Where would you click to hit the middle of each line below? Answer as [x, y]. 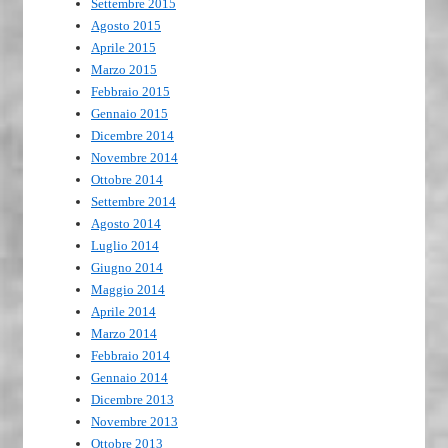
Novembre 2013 [134, 422]
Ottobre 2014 [127, 180]
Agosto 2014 [126, 224]
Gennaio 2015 [129, 114]
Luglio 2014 [125, 246]
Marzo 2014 [124, 334]
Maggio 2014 [128, 290]
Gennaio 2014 [129, 378]
